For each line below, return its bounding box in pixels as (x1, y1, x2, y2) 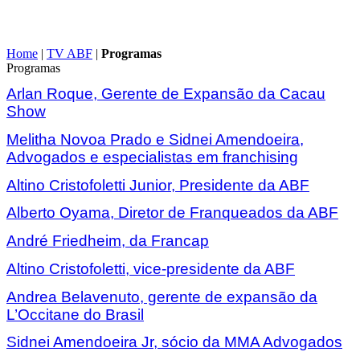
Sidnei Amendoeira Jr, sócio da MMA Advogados (6, 333, 342, 351)
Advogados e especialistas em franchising (6, 148, 298, 166)
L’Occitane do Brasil (6, 305, 144, 323)
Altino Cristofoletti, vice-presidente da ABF (6, 260, 295, 277)
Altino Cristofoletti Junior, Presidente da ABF (6, 176, 309, 194)
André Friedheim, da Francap (6, 232, 209, 250)
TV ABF (47, 46, 92, 60)
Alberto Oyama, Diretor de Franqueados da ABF (6, 204, 338, 222)
